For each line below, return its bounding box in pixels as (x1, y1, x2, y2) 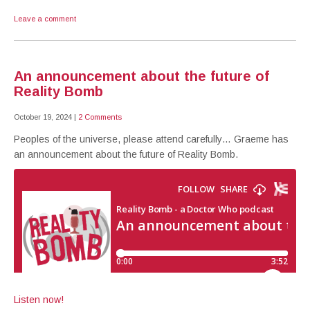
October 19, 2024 (14, 113, 72, 121)
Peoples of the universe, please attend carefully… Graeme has (14, 134, 289, 145)
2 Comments (78, 113, 122, 121)
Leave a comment (14, 15, 76, 23)
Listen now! (14, 294, 64, 305)
